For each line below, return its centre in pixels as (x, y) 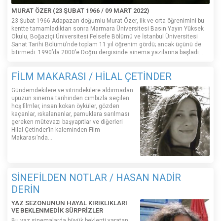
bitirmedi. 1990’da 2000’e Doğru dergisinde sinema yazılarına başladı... (107, 53)
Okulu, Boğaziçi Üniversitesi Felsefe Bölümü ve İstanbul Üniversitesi (105, 37)
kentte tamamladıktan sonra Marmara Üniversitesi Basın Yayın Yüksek (108, 29)
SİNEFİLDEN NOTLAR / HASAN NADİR (96, 178)
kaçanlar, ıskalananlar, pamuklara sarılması (70, 114)
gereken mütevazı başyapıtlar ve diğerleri (67, 122)
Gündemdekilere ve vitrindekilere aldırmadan (72, 91)
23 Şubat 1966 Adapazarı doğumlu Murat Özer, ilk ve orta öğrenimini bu (108, 21)
